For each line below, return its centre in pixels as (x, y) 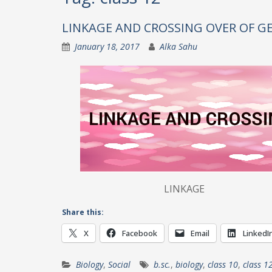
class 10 (223, 264)
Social (119, 264)
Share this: (83, 212)
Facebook (140, 233)
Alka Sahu (178, 46)
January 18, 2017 (107, 46)
